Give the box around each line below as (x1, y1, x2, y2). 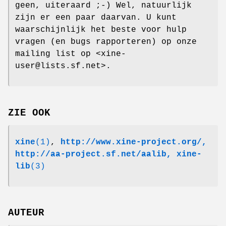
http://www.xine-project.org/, (61, 137, 207, 147)
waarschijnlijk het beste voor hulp (15, 25, 187, 34)
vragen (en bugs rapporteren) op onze (15, 37, 197, 46)
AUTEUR (8, 207, 44, 219)
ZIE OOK (8, 107, 50, 119)
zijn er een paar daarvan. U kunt (15, 13, 177, 22)
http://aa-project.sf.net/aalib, (15, 149, 172, 159)
